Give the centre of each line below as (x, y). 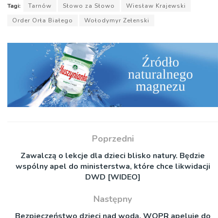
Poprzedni (113, 138)
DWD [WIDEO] (113, 177)
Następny (113, 199)
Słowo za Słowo (89, 6)
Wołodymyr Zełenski (117, 20)
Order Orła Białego (43, 20)
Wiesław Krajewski (156, 6)
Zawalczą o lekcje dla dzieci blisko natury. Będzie (113, 155)
